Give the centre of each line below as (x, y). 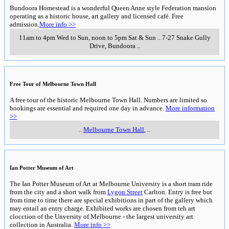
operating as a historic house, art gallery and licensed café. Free (97, 16)
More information (190, 108)
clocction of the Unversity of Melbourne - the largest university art (101, 216)
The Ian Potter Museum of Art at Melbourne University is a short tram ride (111, 184)
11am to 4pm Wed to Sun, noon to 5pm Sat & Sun (87, 37)
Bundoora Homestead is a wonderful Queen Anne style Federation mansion (113, 8)
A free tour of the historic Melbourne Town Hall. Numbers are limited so (108, 100)
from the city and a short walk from (59, 192)
